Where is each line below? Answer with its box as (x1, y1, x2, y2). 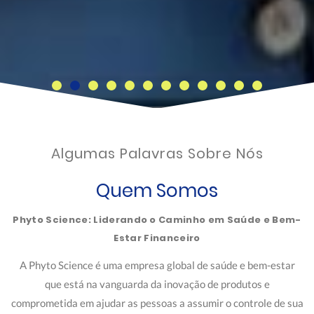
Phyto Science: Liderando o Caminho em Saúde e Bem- (13, 213, 301, 227)
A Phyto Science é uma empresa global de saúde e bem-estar (19, 259, 295, 272)
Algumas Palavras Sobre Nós (50, 144, 264, 164)
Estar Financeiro (114, 231, 200, 245)
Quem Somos (96, 178, 218, 204)
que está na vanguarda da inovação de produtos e (44, 278, 270, 291)
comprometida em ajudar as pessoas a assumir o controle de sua (11, 296, 303, 310)
